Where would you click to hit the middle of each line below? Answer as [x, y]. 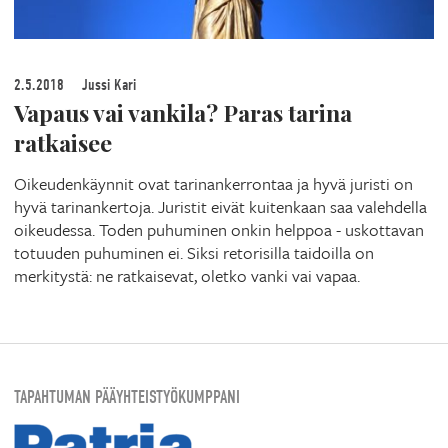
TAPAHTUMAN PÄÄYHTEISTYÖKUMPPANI [127, 397]
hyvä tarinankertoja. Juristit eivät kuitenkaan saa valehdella [220, 207]
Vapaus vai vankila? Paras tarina [183, 113]
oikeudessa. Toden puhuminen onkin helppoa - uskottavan [219, 230]
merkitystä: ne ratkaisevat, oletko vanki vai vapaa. [187, 276]
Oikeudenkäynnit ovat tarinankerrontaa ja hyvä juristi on [213, 184]
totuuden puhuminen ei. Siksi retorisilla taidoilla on [194, 253]
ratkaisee [63, 143]
